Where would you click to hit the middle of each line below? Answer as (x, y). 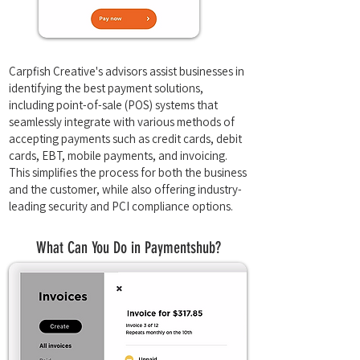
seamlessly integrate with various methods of (122, 122)
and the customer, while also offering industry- (125, 189)
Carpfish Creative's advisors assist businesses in (127, 71)
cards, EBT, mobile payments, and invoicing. (118, 155)
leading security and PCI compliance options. (121, 206)
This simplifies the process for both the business (128, 172)
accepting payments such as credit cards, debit (125, 139)
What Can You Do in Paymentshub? (129, 247)
